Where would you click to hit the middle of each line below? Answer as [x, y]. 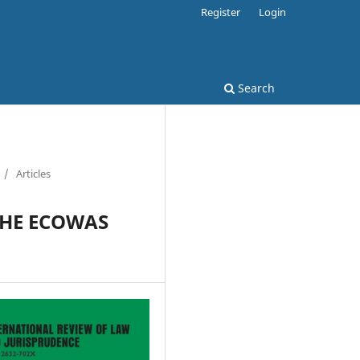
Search [255, 88]
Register [221, 12]
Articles [33, 173]
